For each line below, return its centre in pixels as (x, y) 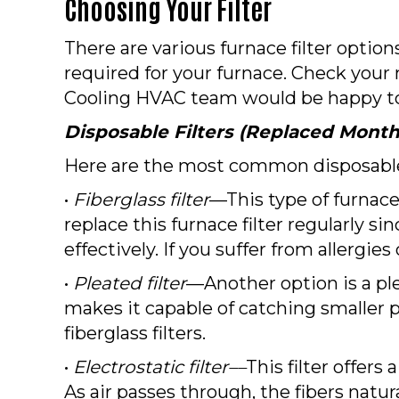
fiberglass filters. (135, 333)
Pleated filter (130, 283)
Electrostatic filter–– (159, 366)
